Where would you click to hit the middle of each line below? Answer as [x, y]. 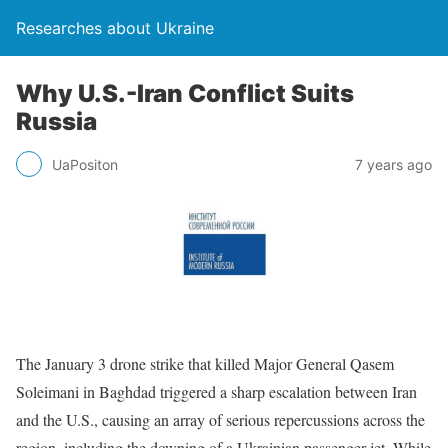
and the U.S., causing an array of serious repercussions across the [220, 419]
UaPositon [85, 164]
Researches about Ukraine [115, 28]
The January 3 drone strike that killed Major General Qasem [205, 363]
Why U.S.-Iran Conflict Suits [185, 93]
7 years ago [393, 164]
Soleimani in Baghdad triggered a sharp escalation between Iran [216, 391]
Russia [56, 121]
